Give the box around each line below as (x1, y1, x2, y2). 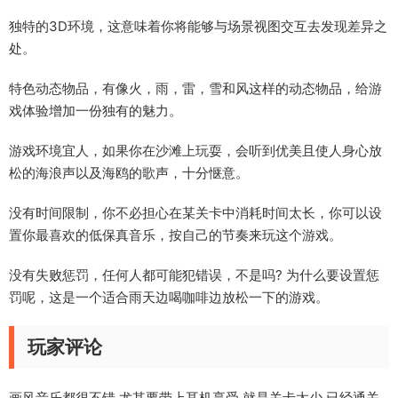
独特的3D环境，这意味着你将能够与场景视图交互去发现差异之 (9, 18, 387, 35)
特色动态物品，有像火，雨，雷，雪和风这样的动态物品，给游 (9, 80, 382, 97)
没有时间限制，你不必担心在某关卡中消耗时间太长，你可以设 (9, 204, 382, 221)
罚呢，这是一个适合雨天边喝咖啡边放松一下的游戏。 (9, 289, 329, 306)
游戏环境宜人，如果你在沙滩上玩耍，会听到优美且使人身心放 (9, 142, 382, 159)
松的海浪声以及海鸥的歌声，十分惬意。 (9, 164, 249, 181)
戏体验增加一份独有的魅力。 (9, 102, 182, 119)
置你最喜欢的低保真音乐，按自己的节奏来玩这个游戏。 (9, 227, 342, 243)
